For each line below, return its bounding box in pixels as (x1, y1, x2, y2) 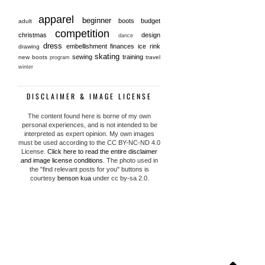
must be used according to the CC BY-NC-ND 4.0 (18, 139, 160, 147)
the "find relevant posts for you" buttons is (30, 166, 149, 173)
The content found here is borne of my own (28, 112, 151, 120)
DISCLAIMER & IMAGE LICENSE (27, 91, 152, 102)
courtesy (30, 174, 57, 182)
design (141, 31, 161, 39)
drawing (18, 43, 43, 50)
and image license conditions (21, 157, 103, 164)
